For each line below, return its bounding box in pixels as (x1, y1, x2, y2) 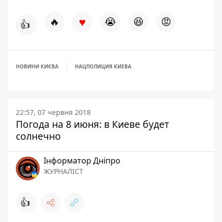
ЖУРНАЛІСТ (44, 166, 83, 176)
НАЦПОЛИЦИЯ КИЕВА (75, 63, 131, 70)
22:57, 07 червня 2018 (16, 108, 91, 117)
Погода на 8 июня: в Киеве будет (16, 117, 169, 131)
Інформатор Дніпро (44, 155, 120, 166)
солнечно (16, 129, 61, 143)
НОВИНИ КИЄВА (16, 63, 58, 70)
